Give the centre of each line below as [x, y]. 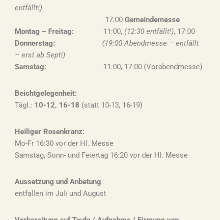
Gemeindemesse [152, 20]
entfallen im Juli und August [60, 193]
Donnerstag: [58, 43]
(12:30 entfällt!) [149, 31]
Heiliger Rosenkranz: [50, 132]
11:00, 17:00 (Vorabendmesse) [153, 67]
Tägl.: [25, 105]
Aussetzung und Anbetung [58, 182]
